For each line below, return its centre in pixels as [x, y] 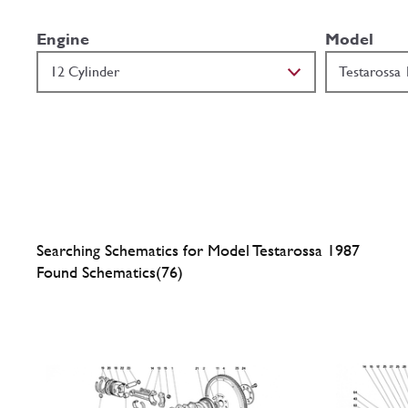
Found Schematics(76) [110, 271]
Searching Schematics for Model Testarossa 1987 [198, 250]
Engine [63, 38]
